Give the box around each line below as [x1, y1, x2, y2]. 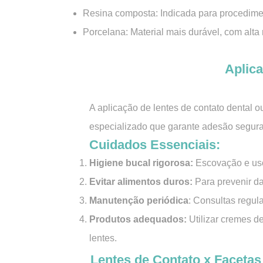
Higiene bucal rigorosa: [89, 158, 193, 168]
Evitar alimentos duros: [89, 177, 193, 187]
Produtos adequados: [89, 214, 189, 224]
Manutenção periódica [89, 195, 188, 205]
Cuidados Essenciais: [89, 137, 220, 152]
